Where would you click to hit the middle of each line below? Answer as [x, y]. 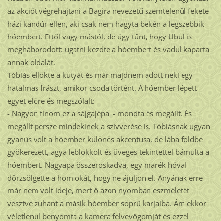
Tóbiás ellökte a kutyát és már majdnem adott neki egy [100, 75]
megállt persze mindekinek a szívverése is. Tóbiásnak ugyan [109, 127]
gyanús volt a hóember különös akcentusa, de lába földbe [105, 139]
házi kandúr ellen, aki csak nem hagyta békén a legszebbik [106, 24]
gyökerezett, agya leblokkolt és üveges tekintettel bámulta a [108, 152]
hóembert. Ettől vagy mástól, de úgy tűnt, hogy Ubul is [99, 37]
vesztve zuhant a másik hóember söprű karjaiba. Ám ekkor [107, 203]
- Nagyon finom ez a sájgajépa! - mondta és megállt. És [99, 114]
